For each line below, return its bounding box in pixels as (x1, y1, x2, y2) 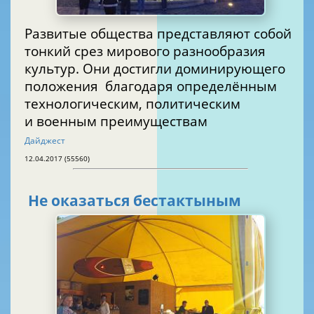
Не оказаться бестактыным (28, 191, 241, 211)
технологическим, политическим (25, 94, 240, 112)
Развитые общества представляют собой (25, 24, 292, 42)
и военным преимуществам (25, 111, 207, 130)
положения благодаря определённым (25, 76, 102, 95)
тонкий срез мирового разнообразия (25, 41, 266, 60)
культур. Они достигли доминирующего (25, 59, 285, 77)
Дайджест (25, 134, 65, 146)
